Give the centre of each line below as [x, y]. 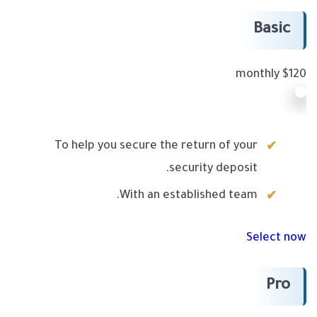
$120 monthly [294, 75]
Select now [276, 239]
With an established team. [189, 196]
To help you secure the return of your [156, 147]
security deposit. [213, 169]
